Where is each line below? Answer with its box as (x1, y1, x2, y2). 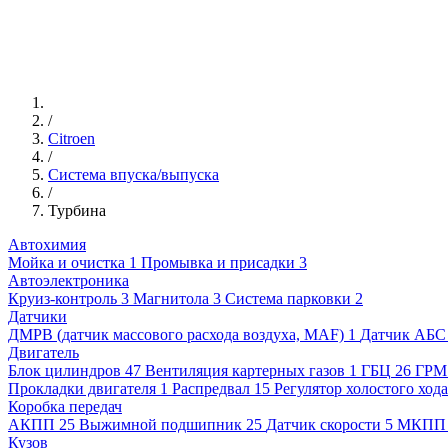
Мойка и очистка (8, 253, 125, 271)
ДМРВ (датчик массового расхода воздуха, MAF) (8, 325, 348, 343)
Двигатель (8, 343, 79, 361)
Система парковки (225, 289, 351, 307)
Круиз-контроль (8, 289, 117, 307)
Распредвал (172, 379, 250, 397)
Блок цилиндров (8, 361, 121, 379)
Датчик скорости (266, 415, 381, 433)
